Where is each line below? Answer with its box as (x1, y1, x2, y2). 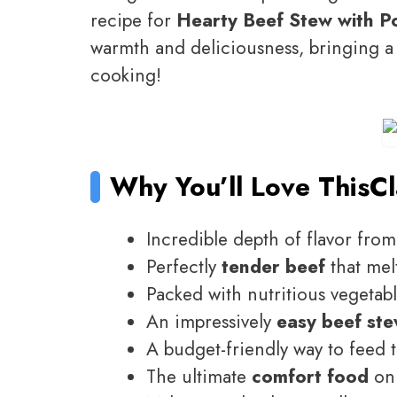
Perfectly (146, 253, 222, 280)
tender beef (222, 253, 325, 280)
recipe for (90, 6, 176, 34)
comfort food (252, 362, 369, 390)
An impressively (146, 307, 276, 335)
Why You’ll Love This (110, 167, 370, 206)
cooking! (90, 61, 161, 89)
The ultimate (146, 362, 252, 390)
